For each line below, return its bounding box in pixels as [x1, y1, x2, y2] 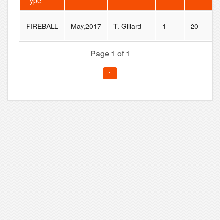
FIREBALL [26, 21, 58, 31]
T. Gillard [113, 21, 141, 31]
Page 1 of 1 [90, 48, 130, 59]
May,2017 [70, 21, 101, 31]
